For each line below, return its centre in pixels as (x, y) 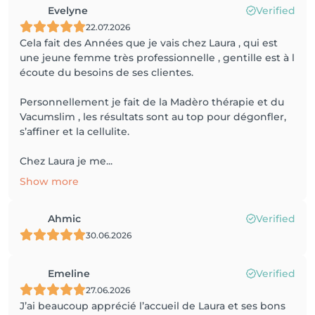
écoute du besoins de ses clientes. (107, 72)
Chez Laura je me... (66, 161)
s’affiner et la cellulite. (75, 131)
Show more (49, 181)
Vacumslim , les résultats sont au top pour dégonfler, (153, 117)
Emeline (69, 274)
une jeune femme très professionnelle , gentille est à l (157, 58)
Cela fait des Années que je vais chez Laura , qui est (149, 43)
